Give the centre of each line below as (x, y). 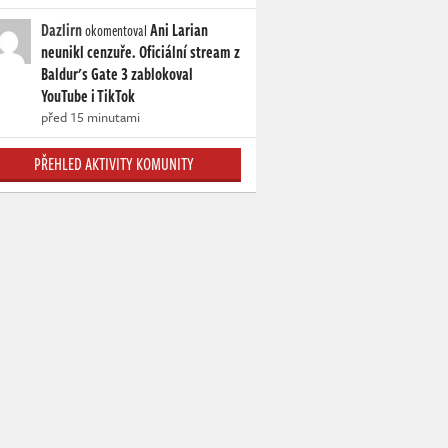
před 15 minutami (90, 117)
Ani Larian (179, 30)
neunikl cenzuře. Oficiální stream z (140, 52)
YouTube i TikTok (88, 96)
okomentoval (116, 31)
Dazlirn (61, 30)
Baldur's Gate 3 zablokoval (117, 74)
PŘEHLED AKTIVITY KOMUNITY (113, 164)
